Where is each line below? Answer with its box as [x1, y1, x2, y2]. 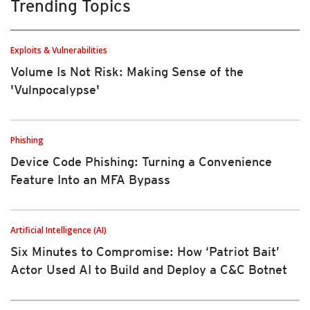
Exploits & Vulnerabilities [10, 44, 107, 57]
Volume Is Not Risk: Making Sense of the [10, 64, 244, 80]
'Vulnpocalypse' [10, 82, 100, 98]
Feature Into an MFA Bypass [10, 172, 170, 188]
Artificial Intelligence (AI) [10, 224, 107, 237]
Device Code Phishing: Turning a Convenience [10, 154, 272, 170]
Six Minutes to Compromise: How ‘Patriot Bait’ [10, 244, 280, 259]
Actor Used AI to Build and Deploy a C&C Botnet [10, 262, 287, 277]
